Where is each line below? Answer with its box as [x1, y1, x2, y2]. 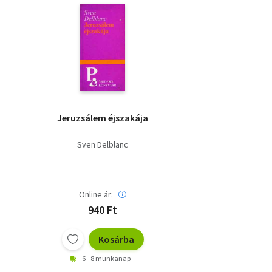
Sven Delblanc [77, 139, 128, 151]
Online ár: [79, 189, 113, 200]
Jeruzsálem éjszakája [57, 112, 148, 124]
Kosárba [98, 233, 134, 246]
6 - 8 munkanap [82, 254, 131, 263]
